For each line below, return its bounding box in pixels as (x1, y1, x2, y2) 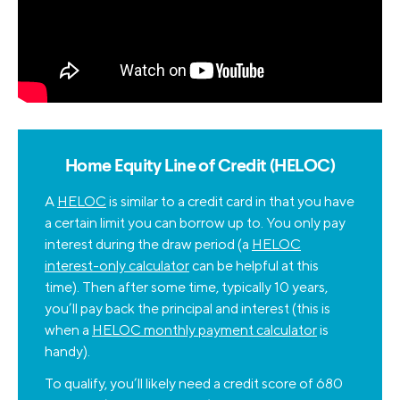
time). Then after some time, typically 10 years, (45, 279, 328, 296)
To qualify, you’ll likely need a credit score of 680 (45, 375, 343, 393)
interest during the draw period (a (45, 236, 252, 254)
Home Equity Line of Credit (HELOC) (65, 158, 335, 177)
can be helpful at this (189, 257, 319, 275)
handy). (45, 343, 90, 361)
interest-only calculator (45, 257, 189, 275)
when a (45, 321, 92, 339)
